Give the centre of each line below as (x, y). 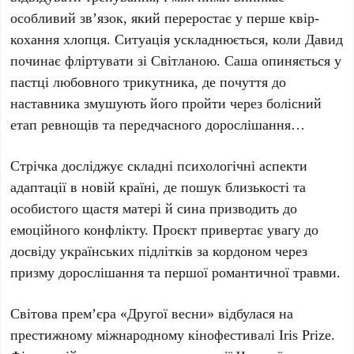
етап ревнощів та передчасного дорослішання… (158, 124)
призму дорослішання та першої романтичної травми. (176, 272)
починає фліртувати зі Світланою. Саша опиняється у (176, 60)
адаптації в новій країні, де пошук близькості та (158, 187)
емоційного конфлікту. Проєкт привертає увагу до (165, 230)
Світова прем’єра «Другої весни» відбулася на (152, 313)
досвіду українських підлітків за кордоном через (159, 251)
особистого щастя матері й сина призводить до (154, 208)
